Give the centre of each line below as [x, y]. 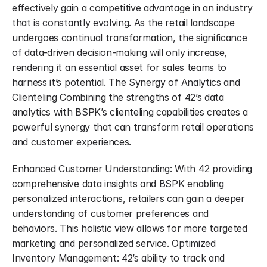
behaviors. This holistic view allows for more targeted [130, 228]
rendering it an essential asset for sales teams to [119, 67]
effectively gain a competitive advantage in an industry [132, 8]
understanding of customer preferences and [110, 213]
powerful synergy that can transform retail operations [133, 127]
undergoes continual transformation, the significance [130, 38]
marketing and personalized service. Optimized [114, 243]
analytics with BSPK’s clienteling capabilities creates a [130, 112]
